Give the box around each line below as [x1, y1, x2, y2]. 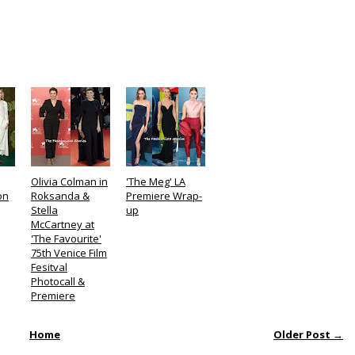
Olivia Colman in [31, 174, 108, 189]
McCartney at [31, 217, 94, 231]
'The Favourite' [31, 231, 101, 246]
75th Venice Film [31, 246, 107, 260]
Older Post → [273, 327, 343, 342]
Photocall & [31, 274, 85, 288]
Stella [31, 203, 58, 217]
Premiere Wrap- [126, 189, 202, 203]
